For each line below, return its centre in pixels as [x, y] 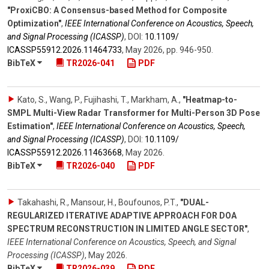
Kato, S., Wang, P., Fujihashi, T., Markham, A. [98, 99]
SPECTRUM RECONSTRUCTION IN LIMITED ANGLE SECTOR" [127, 228]
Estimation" [30, 126]
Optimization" [34, 23]
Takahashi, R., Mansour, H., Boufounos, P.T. [97, 202]
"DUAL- [195, 202]
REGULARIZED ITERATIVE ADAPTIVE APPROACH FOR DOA [122, 215]
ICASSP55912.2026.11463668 [65, 152]
